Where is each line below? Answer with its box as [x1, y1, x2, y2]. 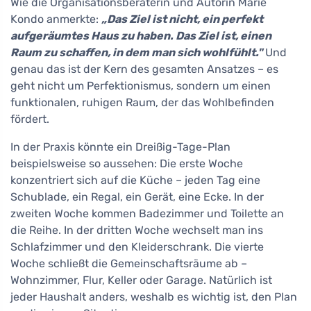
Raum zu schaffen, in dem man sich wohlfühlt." [10, 46, 262, 60]
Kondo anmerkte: [10, 12, 101, 26]
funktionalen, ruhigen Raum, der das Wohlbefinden [10, 96, 274, 110]
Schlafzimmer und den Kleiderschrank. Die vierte [10, 240, 264, 254]
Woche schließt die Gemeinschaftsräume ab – [10, 257, 247, 271]
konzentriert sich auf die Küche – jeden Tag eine [10, 174, 260, 187]
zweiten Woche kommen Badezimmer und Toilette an [10, 207, 284, 221]
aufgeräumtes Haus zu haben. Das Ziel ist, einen [10, 29, 271, 43]
